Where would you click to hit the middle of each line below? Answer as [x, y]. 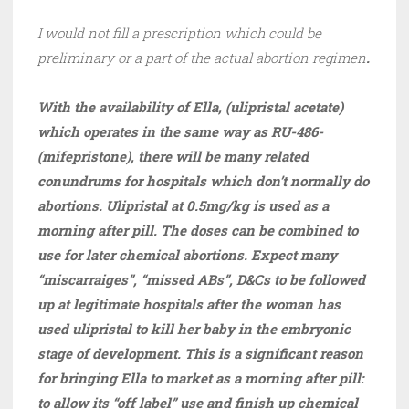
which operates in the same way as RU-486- [180, 132]
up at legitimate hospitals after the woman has [189, 304]
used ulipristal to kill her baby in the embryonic [194, 329]
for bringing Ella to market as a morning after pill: [200, 378]
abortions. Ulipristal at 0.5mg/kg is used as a [183, 206]
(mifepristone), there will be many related [173, 157]
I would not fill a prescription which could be [179, 33]
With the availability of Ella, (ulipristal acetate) [190, 107]
